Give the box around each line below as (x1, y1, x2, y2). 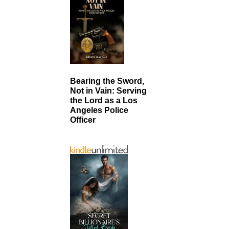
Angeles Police (70, 105, 128, 114)
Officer (70, 115, 96, 124)
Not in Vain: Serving (70, 86, 147, 95)
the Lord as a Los (70, 96, 138, 105)
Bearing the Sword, (70, 76, 144, 85)
